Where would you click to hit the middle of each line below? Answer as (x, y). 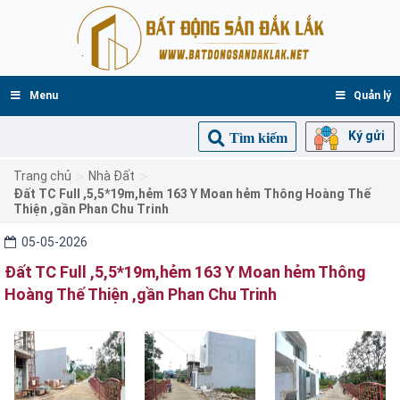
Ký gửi (367, 136)
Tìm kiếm (258, 137)
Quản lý (372, 96)
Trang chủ (42, 176)
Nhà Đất (112, 176)
